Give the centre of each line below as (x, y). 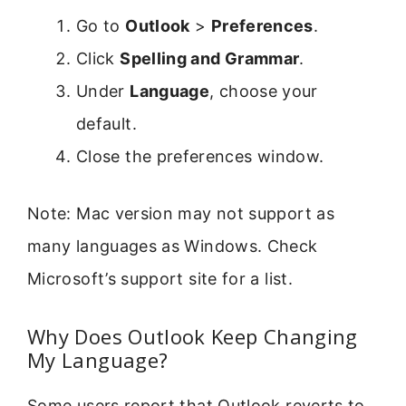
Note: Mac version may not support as (181, 213)
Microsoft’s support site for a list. (160, 278)
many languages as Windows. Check (173, 246)
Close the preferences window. (200, 156)
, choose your (264, 91)
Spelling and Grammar (210, 58)
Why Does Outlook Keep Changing (193, 337)
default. (106, 123)
